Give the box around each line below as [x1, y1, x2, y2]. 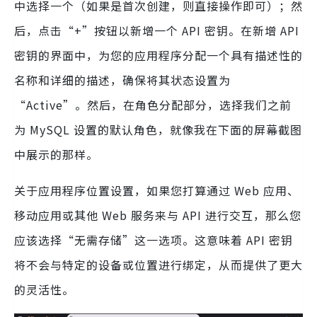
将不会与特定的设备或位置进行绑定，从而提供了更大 [14, 256, 303, 274]
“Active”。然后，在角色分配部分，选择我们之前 [14, 96, 292, 114]
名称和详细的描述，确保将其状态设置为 [14, 71, 231, 89]
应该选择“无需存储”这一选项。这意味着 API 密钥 [14, 231, 293, 249]
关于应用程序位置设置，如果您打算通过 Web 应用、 [14, 182, 299, 200]
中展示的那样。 [14, 146, 98, 163]
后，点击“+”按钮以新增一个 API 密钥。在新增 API [14, 22, 299, 40]
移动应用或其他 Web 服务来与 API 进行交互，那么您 [14, 207, 301, 224]
